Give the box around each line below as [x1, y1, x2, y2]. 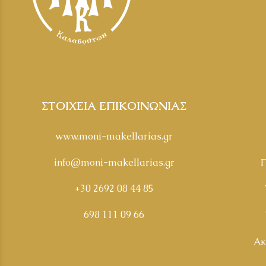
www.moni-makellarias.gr [55, 129, 173, 142]
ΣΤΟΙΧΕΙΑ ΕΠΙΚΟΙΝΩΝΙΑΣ [42, 98, 186, 113]
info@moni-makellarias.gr [53, 156, 175, 169]
